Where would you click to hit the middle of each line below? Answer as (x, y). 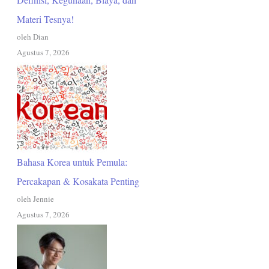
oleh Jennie (35, 199)
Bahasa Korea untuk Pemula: (72, 162)
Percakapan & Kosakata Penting (78, 181)
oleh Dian (33, 37)
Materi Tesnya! (45, 19)
